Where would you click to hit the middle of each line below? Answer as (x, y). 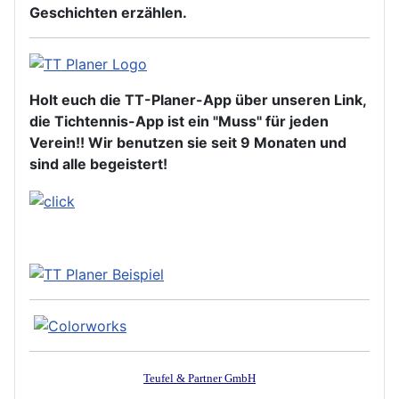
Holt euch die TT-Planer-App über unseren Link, (198, 100)
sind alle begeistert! (98, 164)
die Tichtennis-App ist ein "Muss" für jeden (179, 122)
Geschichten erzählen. (108, 12)
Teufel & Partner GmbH (199, 379)
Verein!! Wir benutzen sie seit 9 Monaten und (188, 143)
